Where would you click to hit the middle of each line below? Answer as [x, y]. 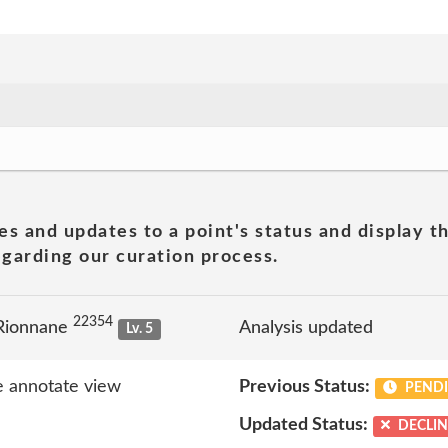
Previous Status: [304, 387]
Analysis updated [306, 327]
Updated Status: [303, 424]
